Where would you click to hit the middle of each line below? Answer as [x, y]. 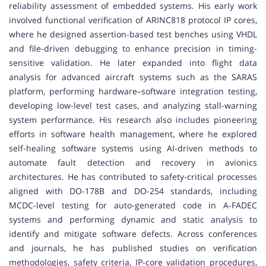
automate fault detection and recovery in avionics [133, 163]
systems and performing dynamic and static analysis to [133, 220]
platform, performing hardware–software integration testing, [133, 91]
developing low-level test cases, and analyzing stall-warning [133, 106]
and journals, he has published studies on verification [133, 248]
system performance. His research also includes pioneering [133, 120]
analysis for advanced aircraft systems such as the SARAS [133, 77]
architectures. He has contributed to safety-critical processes [133, 177]
